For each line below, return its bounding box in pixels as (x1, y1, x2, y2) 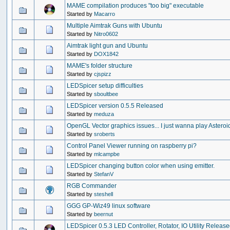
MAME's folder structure (67, 62, 133, 69)
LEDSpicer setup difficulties (67, 82, 144, 89)
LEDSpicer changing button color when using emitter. (67, 162, 215, 169)
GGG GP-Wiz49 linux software (67, 202, 151, 209)
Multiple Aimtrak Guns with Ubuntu (67, 22, 163, 29)
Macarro (94, 10, 116, 17)
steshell (94, 190, 113, 197)
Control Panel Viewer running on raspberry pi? (67, 142, 197, 149)
